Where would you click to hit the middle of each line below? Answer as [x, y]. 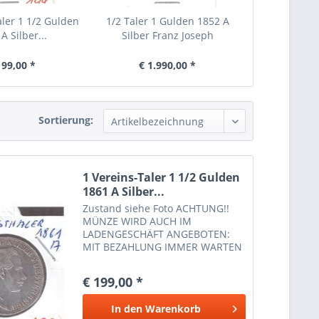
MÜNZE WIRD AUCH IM [137, 221]
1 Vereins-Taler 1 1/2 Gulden [162, 178]
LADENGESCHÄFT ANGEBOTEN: [157, 234]
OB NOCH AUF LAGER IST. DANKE [162, 260]
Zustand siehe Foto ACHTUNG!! [156, 209]
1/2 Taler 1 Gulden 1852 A [167, 21]
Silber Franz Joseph [167, 35]
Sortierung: [66, 120]
